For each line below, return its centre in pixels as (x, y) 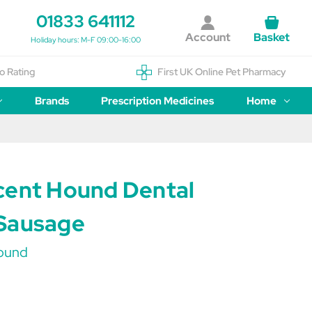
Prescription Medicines (158, 101)
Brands (52, 101)
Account (208, 37)
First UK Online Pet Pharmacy (221, 72)
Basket (271, 37)
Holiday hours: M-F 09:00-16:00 (86, 40)
